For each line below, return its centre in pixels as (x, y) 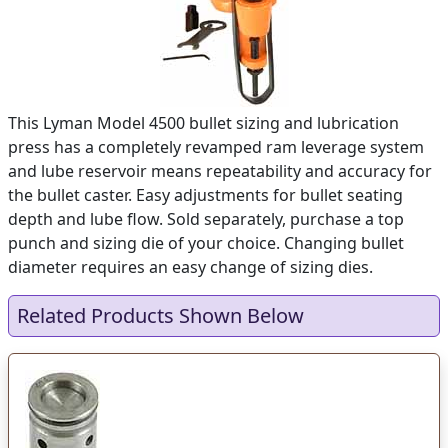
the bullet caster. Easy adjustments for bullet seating (205, 195)
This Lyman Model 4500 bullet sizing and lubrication (203, 123)
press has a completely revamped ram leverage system (216, 147)
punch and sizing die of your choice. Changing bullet (206, 243)
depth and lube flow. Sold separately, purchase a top (206, 219)
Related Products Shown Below (160, 315)
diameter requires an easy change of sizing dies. (190, 267)
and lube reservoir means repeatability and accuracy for (220, 171)
